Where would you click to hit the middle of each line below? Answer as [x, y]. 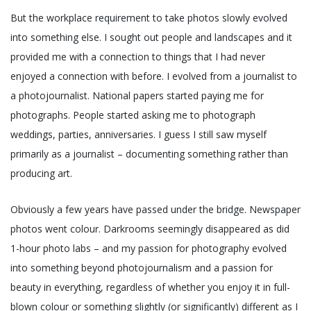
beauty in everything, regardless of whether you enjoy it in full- [150, 287]
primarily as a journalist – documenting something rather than [149, 154]
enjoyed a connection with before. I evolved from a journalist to [154, 76]
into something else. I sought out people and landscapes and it [151, 37]
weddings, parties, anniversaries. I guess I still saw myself [138, 135]
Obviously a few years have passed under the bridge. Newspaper [155, 210]
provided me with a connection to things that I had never [138, 57]
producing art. [41, 174]
